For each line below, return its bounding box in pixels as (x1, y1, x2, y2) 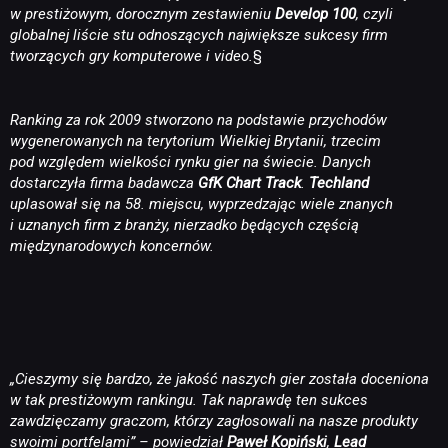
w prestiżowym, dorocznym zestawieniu (10, 4, 275, 23)
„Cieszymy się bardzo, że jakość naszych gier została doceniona (10, 370, 429, 389)
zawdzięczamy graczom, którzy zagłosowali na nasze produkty (10, 412, 418, 431)
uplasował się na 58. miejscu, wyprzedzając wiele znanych (10, 195, 393, 214)
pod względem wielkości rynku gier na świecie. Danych (10, 153, 371, 172)
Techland (309, 174, 369, 193)
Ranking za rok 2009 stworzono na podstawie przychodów (10, 111, 387, 130)
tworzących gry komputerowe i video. (10, 46, 253, 65)
